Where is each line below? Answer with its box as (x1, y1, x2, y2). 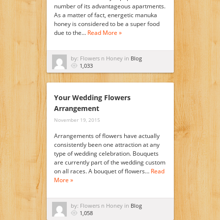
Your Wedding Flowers (54, 93, 131, 102)
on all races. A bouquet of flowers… (54, 167, 151, 175)
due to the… (54, 28, 87, 37)
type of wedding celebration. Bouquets (54, 149, 159, 158)
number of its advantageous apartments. (54, 2, 165, 10)
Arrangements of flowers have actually (54, 132, 160, 140)
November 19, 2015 (54, 116, 100, 123)
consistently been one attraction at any (54, 140, 160, 149)
